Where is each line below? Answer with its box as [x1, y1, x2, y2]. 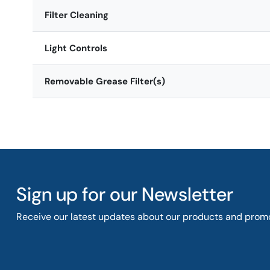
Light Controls [44, 42, 107, 54]
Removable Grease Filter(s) [44, 75, 165, 87]
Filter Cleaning [44, 8, 108, 21]
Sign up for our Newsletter [16, 181, 233, 207]
